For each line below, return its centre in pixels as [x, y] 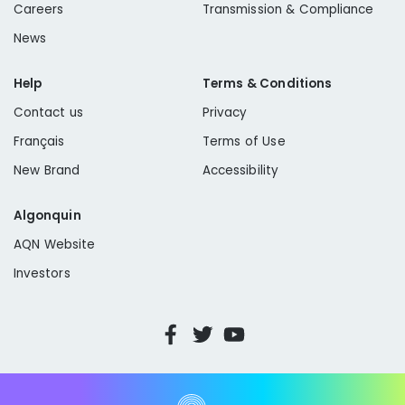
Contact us [49, 113]
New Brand [47, 171]
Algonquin [47, 216]
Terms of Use [244, 142]
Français [39, 142]
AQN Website [55, 245]
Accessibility [240, 171]
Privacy [225, 113]
